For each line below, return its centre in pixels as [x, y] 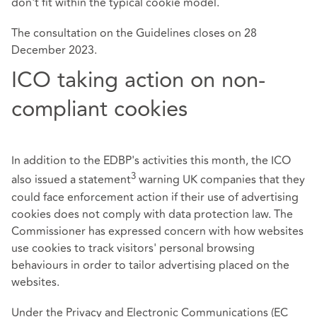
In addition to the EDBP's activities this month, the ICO [151, 161]
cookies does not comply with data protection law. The [152, 214]
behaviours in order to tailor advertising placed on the [150, 265]
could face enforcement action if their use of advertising [155, 197]
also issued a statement [71, 180]
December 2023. [54, 51]
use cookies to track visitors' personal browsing [133, 248]
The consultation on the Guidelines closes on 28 [134, 34]
